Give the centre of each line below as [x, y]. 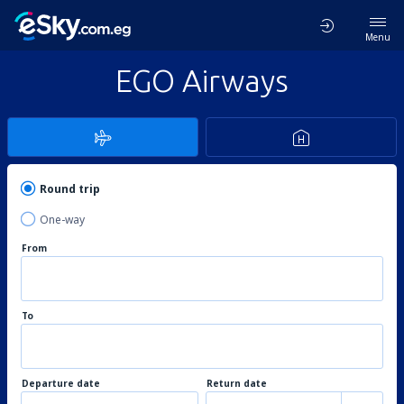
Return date [237, 383]
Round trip [70, 189]
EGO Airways [202, 80]
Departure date [61, 383]
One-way [62, 220]
